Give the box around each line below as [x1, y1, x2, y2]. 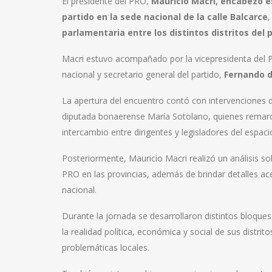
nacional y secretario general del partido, [62, 68, 224, 80]
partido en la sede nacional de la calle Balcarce [62, 10, 268, 22]
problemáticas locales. [62, 241, 149, 253]
